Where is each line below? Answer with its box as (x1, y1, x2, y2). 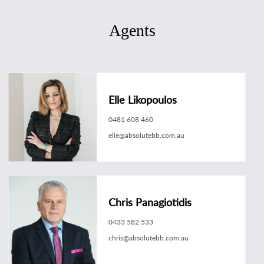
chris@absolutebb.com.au (108, 233, 189, 243)
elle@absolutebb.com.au (108, 131, 185, 140)
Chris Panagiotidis (108, 196, 192, 209)
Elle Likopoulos (108, 93, 177, 106)
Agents (108, 21, 156, 39)
